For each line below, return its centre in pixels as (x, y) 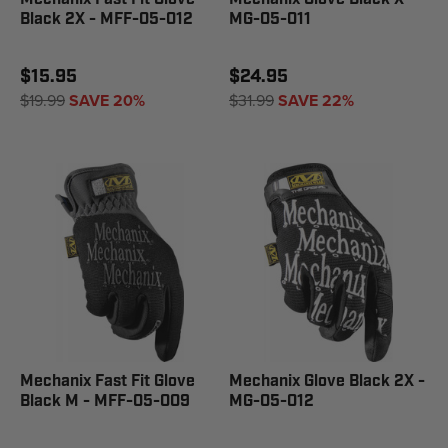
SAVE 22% (316, 100)
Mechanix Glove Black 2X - (327, 381)
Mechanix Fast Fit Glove (107, 381)
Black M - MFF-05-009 (105, 401)
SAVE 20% (107, 100)
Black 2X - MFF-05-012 (106, 19)
